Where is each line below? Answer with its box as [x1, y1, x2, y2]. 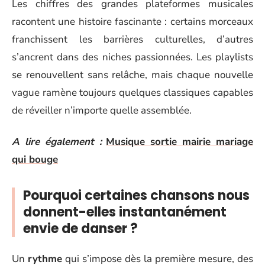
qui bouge [12, 152, 58, 166]
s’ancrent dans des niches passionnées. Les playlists [12, 50, 253, 64]
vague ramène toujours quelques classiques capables [12, 86, 253, 99]
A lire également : [12, 134, 102, 148]
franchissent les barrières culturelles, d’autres [12, 33, 253, 46]
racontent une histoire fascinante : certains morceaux [12, 15, 253, 28]
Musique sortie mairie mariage [106, 134, 254, 148]
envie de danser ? [23, 219, 138, 238]
